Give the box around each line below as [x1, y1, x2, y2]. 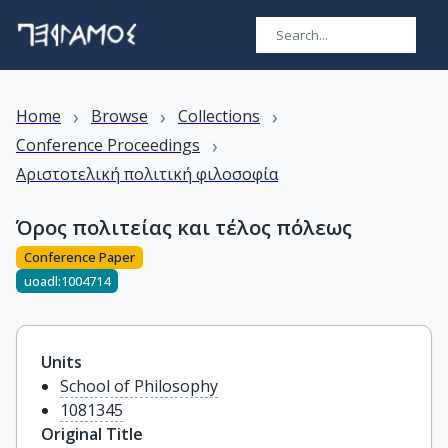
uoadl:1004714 [24, 271, 110, 290]
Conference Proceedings [16, 134, 200, 156]
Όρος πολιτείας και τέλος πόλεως [16, 214, 352, 241]
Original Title [41, 423, 143, 445]
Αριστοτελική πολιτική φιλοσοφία [16, 163, 278, 185]
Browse [91, 105, 148, 127]
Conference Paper [24, 248, 135, 267]
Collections [178, 105, 260, 127]
